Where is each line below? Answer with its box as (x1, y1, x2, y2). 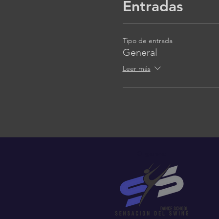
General (122, 46, 157, 58)
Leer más (122, 64, 151, 73)
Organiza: (137, 150, 166, 157)
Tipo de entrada (122, 36, 173, 45)
